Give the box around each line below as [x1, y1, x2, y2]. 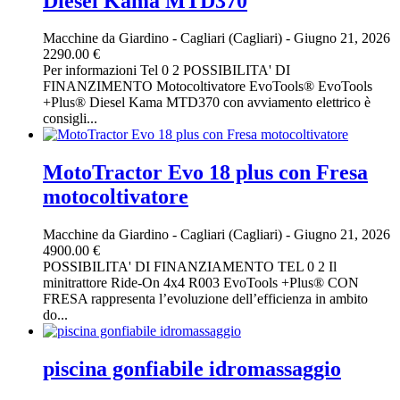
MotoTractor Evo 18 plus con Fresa [43, 161, 368, 185]
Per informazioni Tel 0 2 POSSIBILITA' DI [43, 62, 290, 79]
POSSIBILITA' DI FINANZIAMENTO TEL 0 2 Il [43, 259, 337, 275]
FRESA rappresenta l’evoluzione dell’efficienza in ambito [43, 291, 368, 307]
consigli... [43, 111, 97, 127]
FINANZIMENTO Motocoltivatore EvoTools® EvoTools [43, 79, 372, 95]
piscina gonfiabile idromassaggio [43, 357, 341, 381]
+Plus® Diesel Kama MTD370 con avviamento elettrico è [43, 95, 371, 111]
